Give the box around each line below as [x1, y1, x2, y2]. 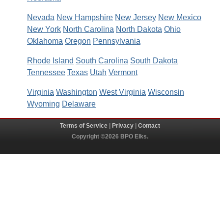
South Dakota [130, 56, 178, 65]
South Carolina [76, 56, 128, 65]
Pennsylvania [93, 37, 140, 45]
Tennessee [27, 68, 65, 77]
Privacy [112, 122, 134, 129]
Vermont [109, 68, 137, 77]
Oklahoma [27, 37, 63, 45]
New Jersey [115, 13, 156, 22]
